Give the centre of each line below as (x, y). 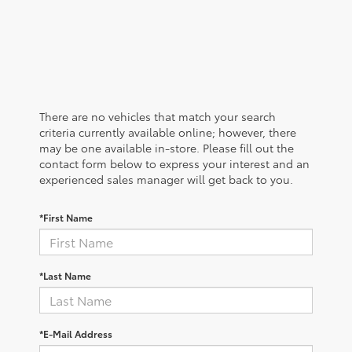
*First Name (66, 217)
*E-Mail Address (76, 333)
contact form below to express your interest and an (174, 163)
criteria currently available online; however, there (168, 132)
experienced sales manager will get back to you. (166, 179)
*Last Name (65, 275)
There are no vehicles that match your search (158, 116)
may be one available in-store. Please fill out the (167, 147)
